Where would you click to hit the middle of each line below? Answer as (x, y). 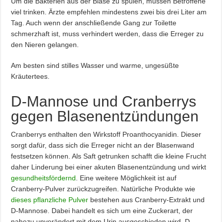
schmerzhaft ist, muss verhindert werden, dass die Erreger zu (108, 34)
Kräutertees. (30, 76)
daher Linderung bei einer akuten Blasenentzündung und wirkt (109, 167)
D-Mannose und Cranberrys (104, 101)
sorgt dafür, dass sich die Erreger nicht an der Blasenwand (103, 145)
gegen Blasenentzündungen (105, 116)
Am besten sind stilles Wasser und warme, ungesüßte (95, 65)
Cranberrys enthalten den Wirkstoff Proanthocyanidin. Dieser (106, 134)
